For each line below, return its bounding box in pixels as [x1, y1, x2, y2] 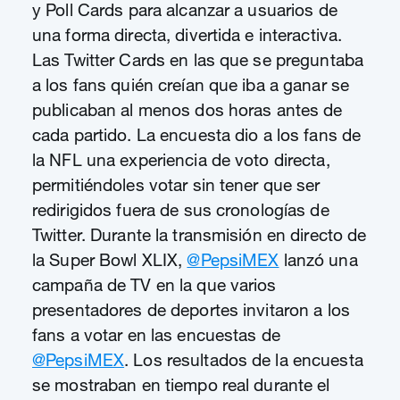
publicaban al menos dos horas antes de [32, 99, 343, 121]
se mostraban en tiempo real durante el [32, 374, 330, 396]
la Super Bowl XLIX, [32, 249, 187, 271]
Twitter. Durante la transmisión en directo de [32, 224, 367, 246]
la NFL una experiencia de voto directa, [32, 149, 330, 171]
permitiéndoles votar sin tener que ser [32, 174, 321, 196]
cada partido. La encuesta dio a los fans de [32, 124, 362, 146]
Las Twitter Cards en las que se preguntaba [32, 49, 364, 71]
